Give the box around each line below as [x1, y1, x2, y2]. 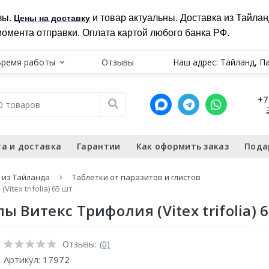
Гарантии [77, 141, 121, 152]
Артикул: [4, 253, 43, 265]
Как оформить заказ [136, 141, 229, 152]
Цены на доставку [14, 13, 90, 23]
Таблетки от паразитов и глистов [72, 172, 201, 183]
